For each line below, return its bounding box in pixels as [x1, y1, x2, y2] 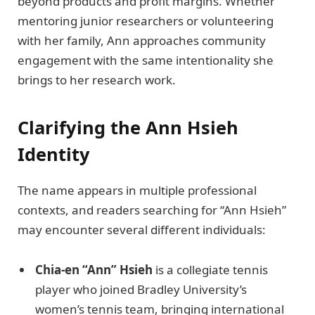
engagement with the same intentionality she [18, 51, 274, 68]
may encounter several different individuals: [18, 221, 266, 238]
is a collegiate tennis [153, 261, 268, 278]
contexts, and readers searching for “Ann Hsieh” [18, 202, 286, 219]
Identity [18, 142, 90, 167]
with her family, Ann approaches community [18, 32, 266, 49]
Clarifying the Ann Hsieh [18, 115, 238, 140]
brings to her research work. [18, 71, 176, 88]
